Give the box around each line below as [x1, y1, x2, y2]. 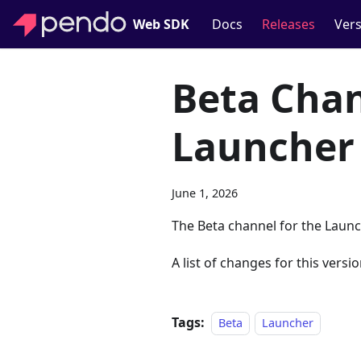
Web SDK [132, 15, 189, 33]
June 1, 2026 [171, 185, 238, 201]
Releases [261, 15, 315, 33]
